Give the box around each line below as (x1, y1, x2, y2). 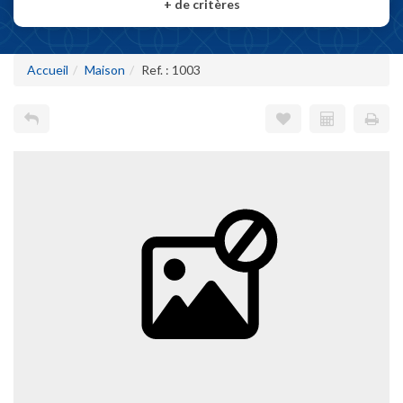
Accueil (27, 62, 68, 77)
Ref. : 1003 (141, 62, 201, 77)
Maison (85, 62, 125, 77)
